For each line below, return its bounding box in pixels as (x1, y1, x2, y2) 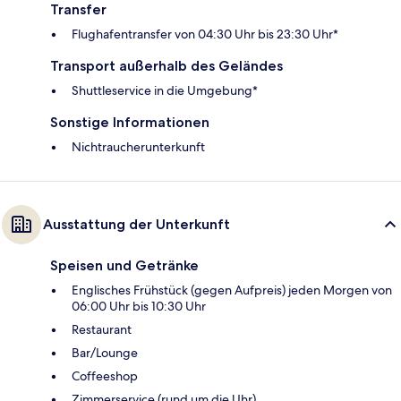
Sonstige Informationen (50, 113, 209, 131)
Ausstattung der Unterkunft (43, 215, 230, 233)
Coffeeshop (72, 367, 138, 384)
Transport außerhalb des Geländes (50, 56, 283, 74)
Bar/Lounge (72, 344, 138, 361)
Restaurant (72, 320, 132, 337)
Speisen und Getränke (50, 256, 199, 274)
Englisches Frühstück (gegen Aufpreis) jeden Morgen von (72, 281, 392, 298)
